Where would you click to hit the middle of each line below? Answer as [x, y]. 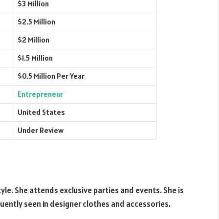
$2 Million [33, 40]
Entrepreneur [40, 94]
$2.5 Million [36, 22]
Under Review [41, 130]
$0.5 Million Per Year [51, 76]
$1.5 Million [35, 58]
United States [41, 112]
